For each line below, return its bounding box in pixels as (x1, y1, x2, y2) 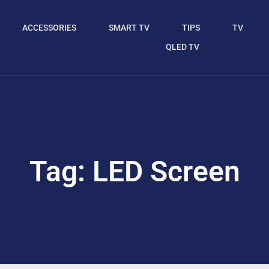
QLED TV (165, 42, 199, 52)
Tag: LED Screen (29, 154, 240, 189)
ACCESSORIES (22, 23, 76, 33)
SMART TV (108, 23, 150, 33)
